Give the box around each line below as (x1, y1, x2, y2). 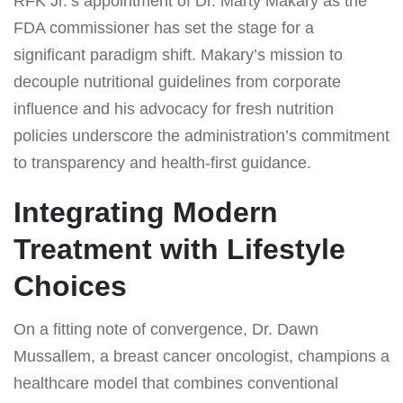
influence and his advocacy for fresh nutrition (13, 99, 334, 118)
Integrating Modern (13, 195, 278, 228)
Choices (13, 269, 127, 302)
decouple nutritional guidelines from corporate (13, 72, 341, 91)
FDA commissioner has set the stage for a (13, 18, 314, 37)
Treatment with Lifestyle (13, 232, 345, 265)
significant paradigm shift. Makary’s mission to (13, 45, 343, 64)
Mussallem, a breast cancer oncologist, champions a (13, 346, 390, 365)
